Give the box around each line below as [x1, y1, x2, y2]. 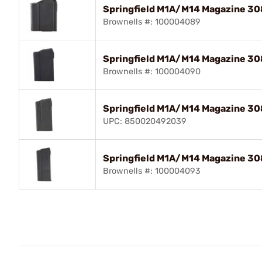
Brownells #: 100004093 [103, 166, 201, 176]
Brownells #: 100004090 [103, 66, 201, 77]
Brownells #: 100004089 [103, 16, 201, 27]
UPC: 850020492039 [103, 116, 187, 126]
